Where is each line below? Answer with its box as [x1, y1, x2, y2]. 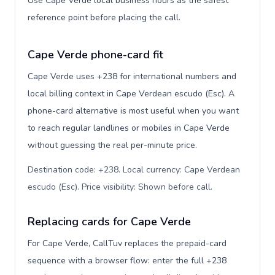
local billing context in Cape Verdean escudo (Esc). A [28, 88, 234, 99]
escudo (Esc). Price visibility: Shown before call [28, 181, 211, 193]
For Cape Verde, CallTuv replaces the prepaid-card [28, 238, 227, 249]
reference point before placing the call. [28, 12, 180, 23]
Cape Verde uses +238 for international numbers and [28, 71, 236, 82]
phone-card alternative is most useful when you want [28, 105, 239, 117]
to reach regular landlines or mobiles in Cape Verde [28, 122, 230, 134]
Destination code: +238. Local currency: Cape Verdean [28, 164, 240, 176]
